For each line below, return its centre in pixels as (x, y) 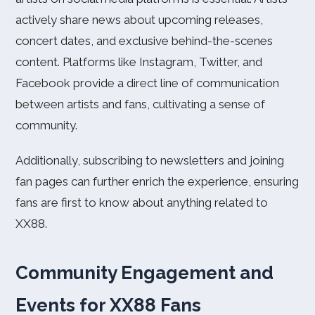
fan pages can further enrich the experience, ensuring (157, 181)
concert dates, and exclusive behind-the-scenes (144, 41)
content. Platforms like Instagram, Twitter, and (139, 62)
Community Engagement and (144, 273)
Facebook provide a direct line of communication (147, 83)
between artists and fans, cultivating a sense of (140, 104)
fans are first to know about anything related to (142, 202)
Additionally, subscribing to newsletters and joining (150, 160)
